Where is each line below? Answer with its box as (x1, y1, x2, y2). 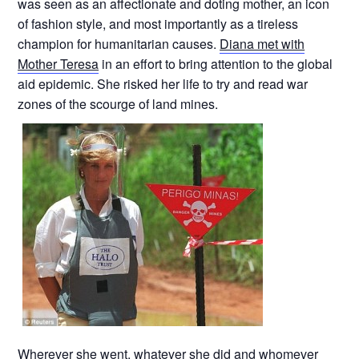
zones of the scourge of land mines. (18, 95, 219, 114)
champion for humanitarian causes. (18, 34, 220, 54)
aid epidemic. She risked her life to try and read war (18, 75, 309, 94)
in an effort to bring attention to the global (99, 54, 333, 74)
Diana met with (220, 34, 305, 54)
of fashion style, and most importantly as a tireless (18, 14, 299, 34)
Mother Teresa (18, 54, 99, 74)
